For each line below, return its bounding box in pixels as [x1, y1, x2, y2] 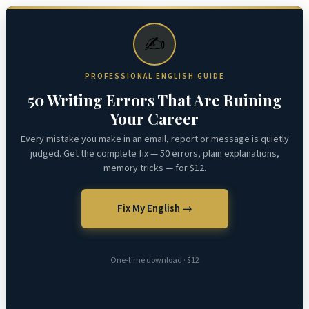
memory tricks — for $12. [103, 161, 206, 175]
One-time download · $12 [110, 254, 199, 266]
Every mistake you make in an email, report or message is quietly [20, 132, 289, 146]
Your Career [110, 108, 199, 129]
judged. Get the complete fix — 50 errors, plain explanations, [30, 146, 279, 161]
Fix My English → [117, 201, 192, 216]
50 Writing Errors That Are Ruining [27, 89, 282, 110]
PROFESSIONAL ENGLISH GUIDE [84, 70, 225, 81]
